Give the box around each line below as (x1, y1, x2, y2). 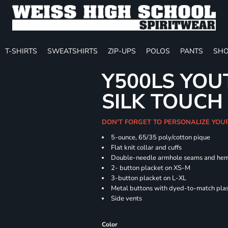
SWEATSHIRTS (47, 46, 98, 56)
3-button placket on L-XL (111, 174, 187, 183)
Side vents (111, 194, 142, 203)
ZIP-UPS (108, 46, 136, 56)
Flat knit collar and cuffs (111, 143, 182, 152)
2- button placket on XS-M (111, 163, 191, 173)
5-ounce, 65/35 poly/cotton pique (111, 133, 211, 142)
